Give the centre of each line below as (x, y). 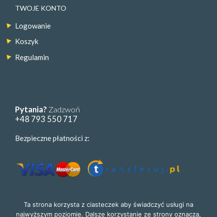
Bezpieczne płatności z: (53, 138)
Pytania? (31, 109)
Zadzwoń (64, 109)
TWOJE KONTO (41, 8)
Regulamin (32, 57)
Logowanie (33, 26)
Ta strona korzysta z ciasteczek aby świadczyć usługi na (108, 204)
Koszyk (27, 41)
